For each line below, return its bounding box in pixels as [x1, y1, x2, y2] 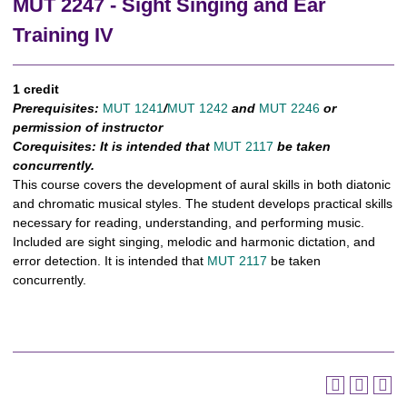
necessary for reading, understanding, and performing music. [13, 215, 364, 230]
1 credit [13, 82, 59, 96]
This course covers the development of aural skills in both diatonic [13, 177, 391, 192]
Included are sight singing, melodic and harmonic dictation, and [13, 234, 375, 249]
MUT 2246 [259, 101, 320, 115]
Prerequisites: [13, 101, 99, 115]
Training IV [13, 24, 114, 46]
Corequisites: [13, 139, 96, 154]
